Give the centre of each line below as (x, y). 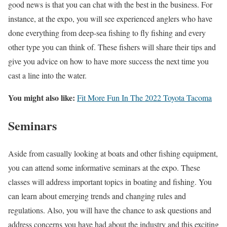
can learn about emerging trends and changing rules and (97, 196)
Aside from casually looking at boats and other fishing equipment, (113, 154)
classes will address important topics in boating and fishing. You (110, 182)
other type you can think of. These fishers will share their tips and (112, 47)
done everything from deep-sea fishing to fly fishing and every (107, 33)
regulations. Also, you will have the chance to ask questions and (110, 210)
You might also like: (43, 98)
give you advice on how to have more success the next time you (108, 61)
